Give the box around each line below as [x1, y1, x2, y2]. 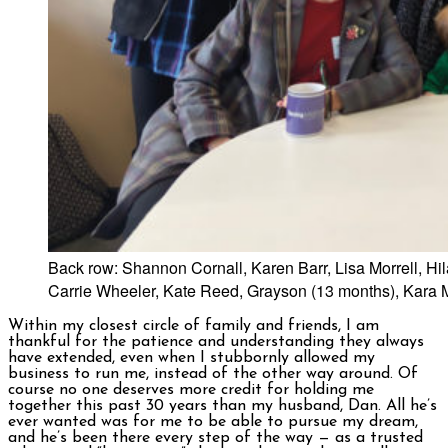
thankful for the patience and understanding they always [8, 333, 424, 350]
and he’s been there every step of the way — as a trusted [8, 429, 423, 446]
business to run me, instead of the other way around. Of [8, 365, 418, 382]
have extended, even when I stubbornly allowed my [8, 349, 375, 366]
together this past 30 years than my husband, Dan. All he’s [8, 397, 437, 414]
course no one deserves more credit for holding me [8, 381, 374, 398]
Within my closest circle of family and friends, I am [8, 317, 379, 334]
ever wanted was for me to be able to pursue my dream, [8, 413, 418, 430]
